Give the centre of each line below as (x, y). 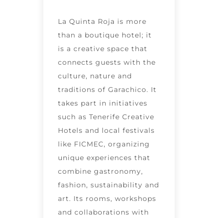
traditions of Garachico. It (107, 90)
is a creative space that (103, 49)
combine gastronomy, (100, 172)
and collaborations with (103, 212)
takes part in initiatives (103, 103)
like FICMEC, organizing (104, 144)
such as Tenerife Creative (106, 117)
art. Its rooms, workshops (107, 199)
